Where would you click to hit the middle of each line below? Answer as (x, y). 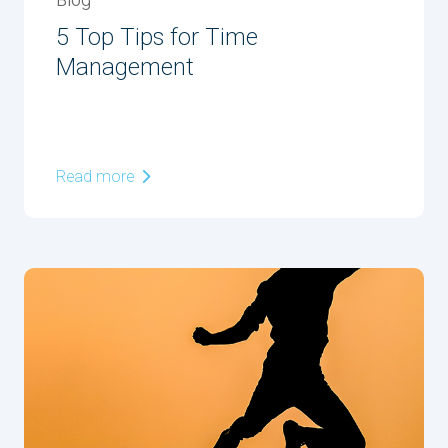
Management (125, 67)
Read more (97, 177)
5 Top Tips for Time (157, 37)
